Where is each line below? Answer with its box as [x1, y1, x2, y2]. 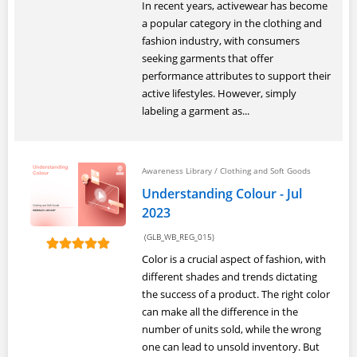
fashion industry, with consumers [142, 33, 300, 48]
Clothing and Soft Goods [220, 165, 311, 176]
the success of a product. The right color [142, 287, 330, 301]
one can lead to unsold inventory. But [142, 339, 320, 354]
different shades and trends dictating [142, 269, 317, 284]
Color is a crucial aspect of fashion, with [142, 252, 326, 266]
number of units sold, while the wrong [142, 322, 321, 336]
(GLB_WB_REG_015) [142, 232, 214, 242]
